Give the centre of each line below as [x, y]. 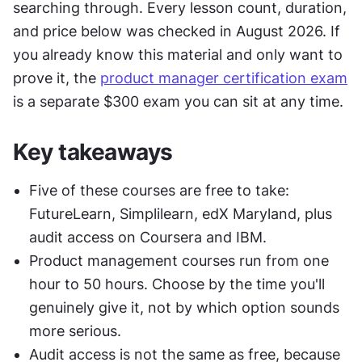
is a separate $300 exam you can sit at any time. [178, 101]
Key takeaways [93, 152]
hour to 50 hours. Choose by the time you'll [177, 284]
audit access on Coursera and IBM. [148, 237]
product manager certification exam [224, 78]
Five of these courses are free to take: [159, 190]
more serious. [75, 331]
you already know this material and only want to [178, 55]
